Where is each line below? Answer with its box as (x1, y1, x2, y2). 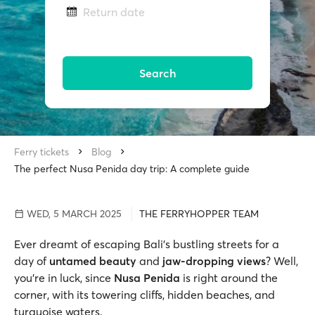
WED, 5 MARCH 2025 (24, 207, 122, 220)
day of (14, 254, 49, 268)
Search (139, 66, 176, 81)
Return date (82, 5, 145, 20)
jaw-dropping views (162, 254, 266, 268)
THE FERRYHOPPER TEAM (139, 207, 259, 220)
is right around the (183, 271, 278, 285)
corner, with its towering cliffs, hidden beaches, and (14, 288, 275, 302)
